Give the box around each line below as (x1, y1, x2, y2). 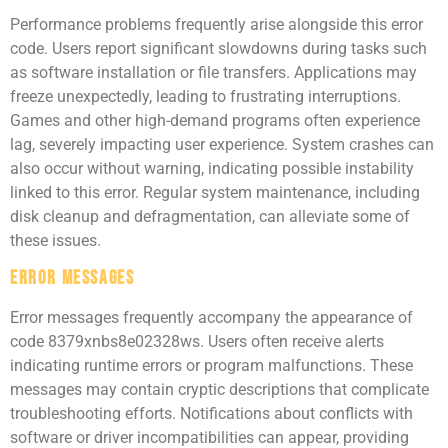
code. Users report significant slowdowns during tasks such (10, 38, 427, 58)
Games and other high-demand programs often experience (10, 110, 420, 130)
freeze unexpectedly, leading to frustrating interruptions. (10, 86, 401, 106)
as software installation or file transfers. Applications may (10, 62, 417, 82)
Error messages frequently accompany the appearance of (10, 308, 413, 328)
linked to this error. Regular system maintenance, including (10, 182, 420, 202)
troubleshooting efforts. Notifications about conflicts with (10, 404, 413, 424)
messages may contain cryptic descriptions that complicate (10, 380, 429, 400)
